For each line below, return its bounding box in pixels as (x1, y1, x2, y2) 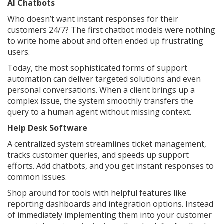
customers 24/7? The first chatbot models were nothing (7, 24, 215, 36)
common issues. (7, 171, 67, 183)
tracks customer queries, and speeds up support (7, 149, 189, 161)
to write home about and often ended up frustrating (7, 35, 203, 47)
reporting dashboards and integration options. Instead (7, 198, 213, 210)
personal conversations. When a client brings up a (7, 84, 195, 96)
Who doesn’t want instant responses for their (7, 13, 178, 25)
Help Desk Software (7, 122, 87, 134)
